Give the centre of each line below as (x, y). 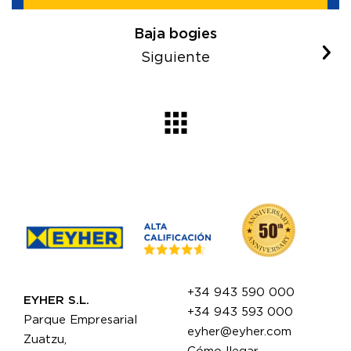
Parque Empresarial (80, 320)
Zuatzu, (45, 339)
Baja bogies (175, 35)
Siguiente (175, 58)
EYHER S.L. (56, 300)
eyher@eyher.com (239, 331)
